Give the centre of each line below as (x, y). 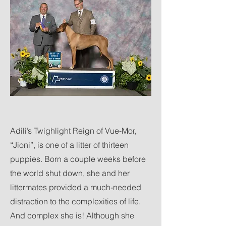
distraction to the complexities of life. (75, 201)
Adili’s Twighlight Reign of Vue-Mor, (73, 131)
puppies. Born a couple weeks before (78, 159)
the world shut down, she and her (70, 173)
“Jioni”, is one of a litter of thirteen (69, 145)
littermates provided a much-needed (76, 187)
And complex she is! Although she (72, 215)
